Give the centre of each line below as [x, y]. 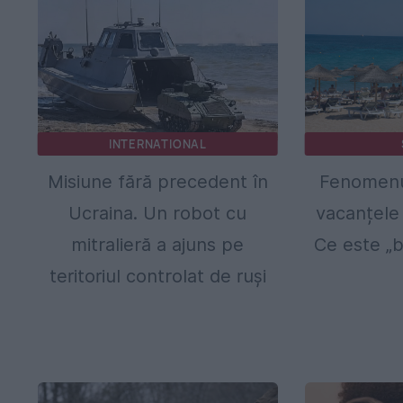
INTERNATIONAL [157, 143]
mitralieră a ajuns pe [158, 244]
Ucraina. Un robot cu [158, 213]
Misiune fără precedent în [157, 181]
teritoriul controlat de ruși [157, 276]
